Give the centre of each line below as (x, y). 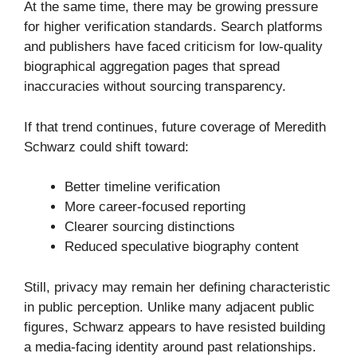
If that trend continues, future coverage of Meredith (175, 127)
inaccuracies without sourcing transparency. (155, 87)
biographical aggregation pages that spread (152, 67)
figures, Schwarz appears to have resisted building (175, 327)
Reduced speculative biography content (182, 247)
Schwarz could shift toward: (106, 147)
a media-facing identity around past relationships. (170, 347)
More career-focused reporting (155, 207)
